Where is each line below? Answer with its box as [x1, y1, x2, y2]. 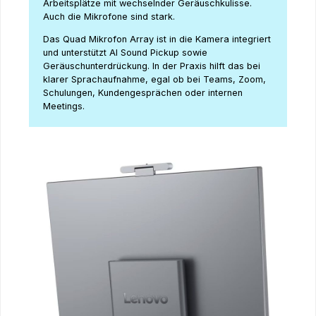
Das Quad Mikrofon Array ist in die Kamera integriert [43, 33, 271, 44]
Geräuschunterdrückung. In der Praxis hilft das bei [43, 60, 260, 71]
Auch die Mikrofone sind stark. [43, 11, 178, 23]
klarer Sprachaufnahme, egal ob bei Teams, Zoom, [43, 73, 266, 85]
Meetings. [43, 100, 85, 111]
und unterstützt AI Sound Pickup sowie [43, 47, 207, 58]
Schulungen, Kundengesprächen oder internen [43, 87, 243, 98]
